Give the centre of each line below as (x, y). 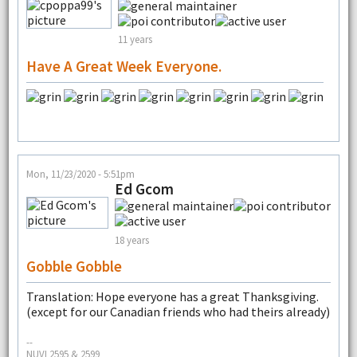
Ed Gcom (144, 189)
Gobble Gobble (74, 267)
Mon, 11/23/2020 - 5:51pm (80, 174)
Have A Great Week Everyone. (124, 66)
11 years (135, 39)
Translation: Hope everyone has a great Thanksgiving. (172, 297)
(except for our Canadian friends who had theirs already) (178, 312)
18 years (131, 239)
